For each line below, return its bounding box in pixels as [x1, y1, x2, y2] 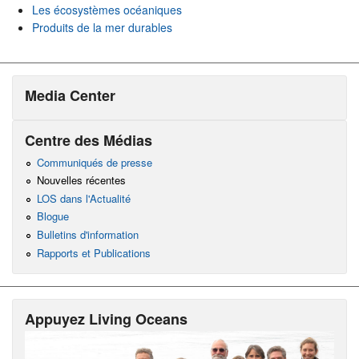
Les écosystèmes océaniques [32, 2, 182, 18]
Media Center [25, 85, 115, 106]
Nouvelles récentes [36, 172, 126, 188]
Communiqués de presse [36, 154, 152, 170]
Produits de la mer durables [32, 19, 172, 35]
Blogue [36, 208, 69, 224]
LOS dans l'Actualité [36, 190, 131, 206]
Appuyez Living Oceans [25, 308, 188, 329]
